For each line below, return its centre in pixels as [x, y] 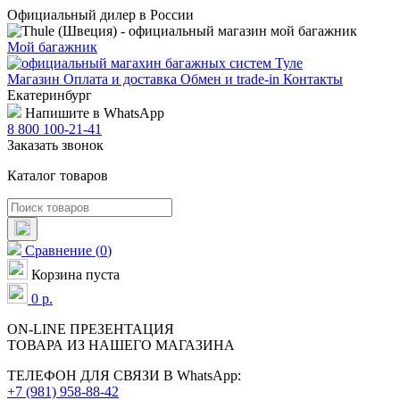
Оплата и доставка [122, 79]
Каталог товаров [58, 175]
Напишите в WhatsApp [93, 113]
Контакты [313, 79]
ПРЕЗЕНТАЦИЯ [122, 329]
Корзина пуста [75, 275]
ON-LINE [38, 329]
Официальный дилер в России [100, 15]
